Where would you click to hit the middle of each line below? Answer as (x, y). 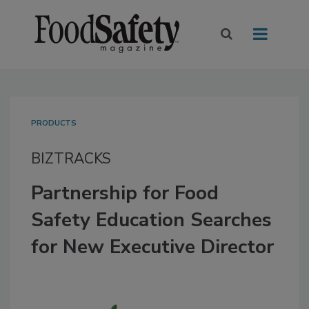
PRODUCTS (54, 123)
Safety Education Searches (151, 220)
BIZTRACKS (71, 159)
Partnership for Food (125, 193)
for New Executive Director (152, 247)
